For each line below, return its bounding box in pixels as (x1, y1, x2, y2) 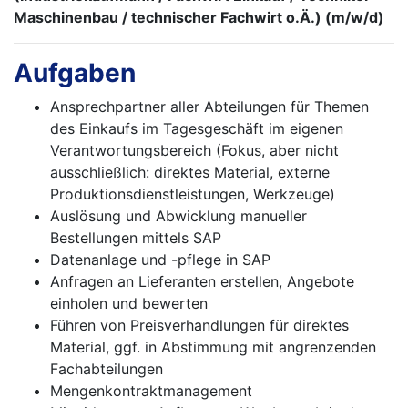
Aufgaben (14, 57, 136, 89)
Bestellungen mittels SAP (50, 229, 221, 248)
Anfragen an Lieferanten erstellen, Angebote (50, 272, 354, 291)
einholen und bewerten (50, 294, 208, 313)
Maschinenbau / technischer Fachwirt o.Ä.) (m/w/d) (14, 8, 384, 27)
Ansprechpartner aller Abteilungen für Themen (50, 97, 369, 117)
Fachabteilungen (50, 360, 163, 379)
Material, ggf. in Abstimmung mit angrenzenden (50, 338, 376, 357)
